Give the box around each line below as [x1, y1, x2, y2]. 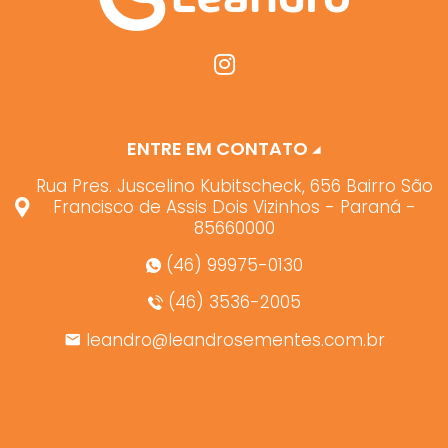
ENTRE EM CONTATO [127, 136, 313, 162]
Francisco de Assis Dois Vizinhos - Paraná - [52, 195, 416, 220]
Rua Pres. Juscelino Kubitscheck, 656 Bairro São [35, 174, 433, 199]
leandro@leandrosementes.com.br [85, 327, 385, 352]
